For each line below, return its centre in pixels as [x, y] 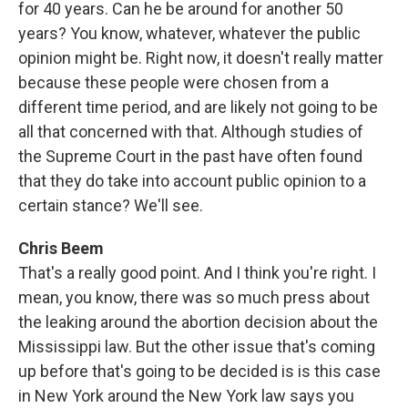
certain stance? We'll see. [111, 205]
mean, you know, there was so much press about [194, 297]
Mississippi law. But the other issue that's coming [197, 347]
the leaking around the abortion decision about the [198, 322]
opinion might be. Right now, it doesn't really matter [201, 58]
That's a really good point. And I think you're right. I [197, 273]
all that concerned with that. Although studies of [191, 132]
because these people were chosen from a [173, 82]
